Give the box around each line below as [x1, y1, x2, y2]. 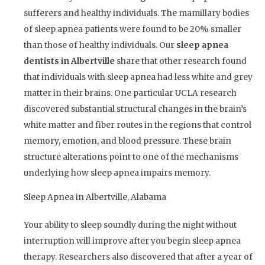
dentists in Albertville [24, 56, 115, 67]
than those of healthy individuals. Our [24, 40, 176, 51]
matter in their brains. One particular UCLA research [24, 88, 237, 99]
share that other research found [115, 56, 247, 67]
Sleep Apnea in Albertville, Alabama [24, 192, 166, 202]
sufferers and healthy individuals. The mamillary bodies [24, 8, 249, 19]
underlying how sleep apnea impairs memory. [24, 168, 211, 179]
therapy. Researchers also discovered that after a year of [24, 251, 253, 262]
